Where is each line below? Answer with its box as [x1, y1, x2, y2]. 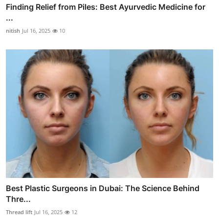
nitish [6, 27, 20, 35]
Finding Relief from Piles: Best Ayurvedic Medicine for [6, 2, 205, 12]
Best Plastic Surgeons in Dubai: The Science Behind [6, 183, 199, 193]
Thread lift [6, 208, 32, 216]
